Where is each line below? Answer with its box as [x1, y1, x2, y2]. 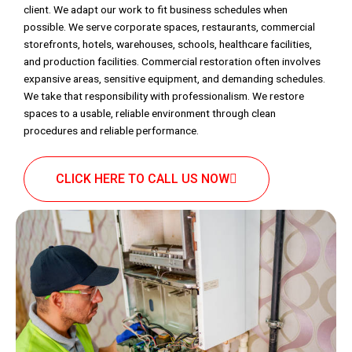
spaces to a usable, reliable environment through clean [24, 107, 276, 119]
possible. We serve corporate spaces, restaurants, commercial [24, 20, 315, 33]
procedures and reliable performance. [24, 124, 199, 137]
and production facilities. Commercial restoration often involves [24, 55, 321, 68]
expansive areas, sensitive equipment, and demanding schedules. [24, 72, 325, 85]
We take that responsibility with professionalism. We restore [24, 90, 304, 102]
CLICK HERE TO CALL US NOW [56, 170, 229, 186]
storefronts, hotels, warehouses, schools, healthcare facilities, [24, 38, 312, 50]
